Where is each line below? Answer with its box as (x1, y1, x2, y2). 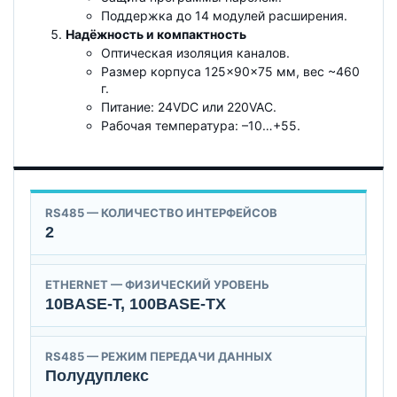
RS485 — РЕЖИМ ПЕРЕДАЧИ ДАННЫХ (45, 349, 272, 364)
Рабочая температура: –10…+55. (101, 118, 300, 134)
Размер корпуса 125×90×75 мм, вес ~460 (101, 64, 360, 80)
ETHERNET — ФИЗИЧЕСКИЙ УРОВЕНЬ (45, 277, 269, 292)
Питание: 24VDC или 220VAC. (101, 99, 276, 115)
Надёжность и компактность (66, 27, 246, 43)
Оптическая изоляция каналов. (101, 45, 290, 61)
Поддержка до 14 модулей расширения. (101, 8, 347, 24)
